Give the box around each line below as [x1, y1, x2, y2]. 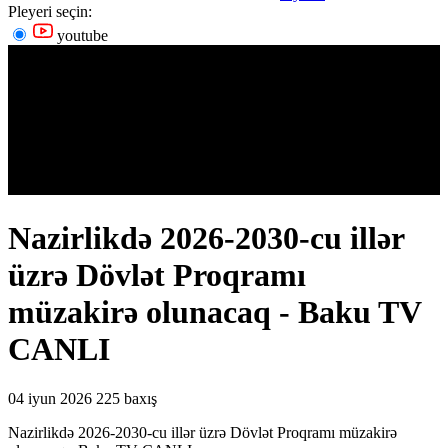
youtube [53, 27, 108, 44]
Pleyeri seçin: [8, 3, 92, 20]
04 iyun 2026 [8, 389, 92, 407]
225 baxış [96, 389, 157, 407]
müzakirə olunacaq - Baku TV [8, 294, 421, 331]
